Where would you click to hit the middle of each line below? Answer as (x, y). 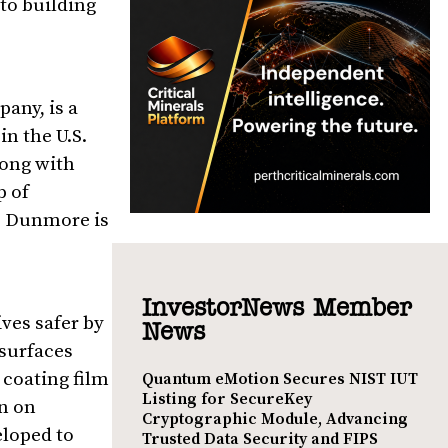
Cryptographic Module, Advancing (275, 418)
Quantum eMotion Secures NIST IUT (280, 378)
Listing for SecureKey (227, 398)
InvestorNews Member (276, 308)
